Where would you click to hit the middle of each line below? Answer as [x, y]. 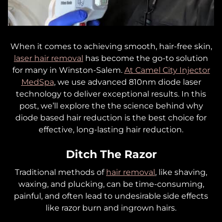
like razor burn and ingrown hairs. [111, 208]
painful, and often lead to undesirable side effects [111, 196]
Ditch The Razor [111, 154]
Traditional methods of [60, 172]
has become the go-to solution [146, 58]
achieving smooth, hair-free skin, [147, 46]
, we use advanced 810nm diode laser [127, 82]
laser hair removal [49, 58]
